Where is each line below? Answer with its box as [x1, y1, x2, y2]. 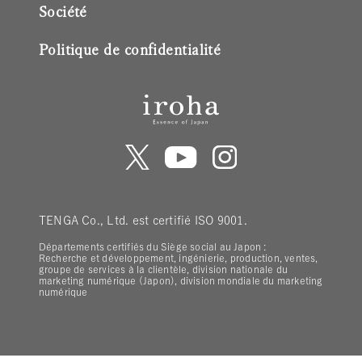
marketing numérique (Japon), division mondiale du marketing [38, 276, 323, 286]
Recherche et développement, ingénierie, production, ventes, [38, 253, 318, 263]
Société [38, 3, 87, 19]
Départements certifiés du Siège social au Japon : [38, 242, 267, 252]
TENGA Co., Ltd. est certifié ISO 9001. [38, 214, 247, 227]
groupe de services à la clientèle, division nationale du [38, 264, 288, 275]
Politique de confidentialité [38, 41, 221, 57]
